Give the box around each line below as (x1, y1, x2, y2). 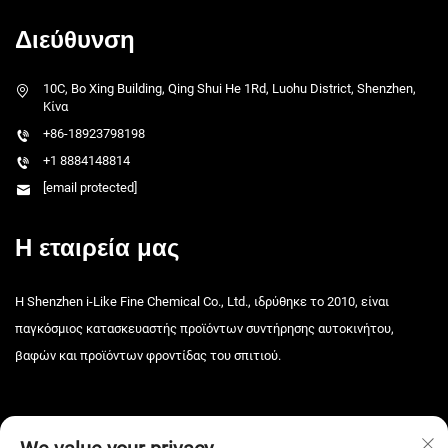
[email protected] (43, 180, 137, 195)
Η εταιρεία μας (15, 234, 179, 261)
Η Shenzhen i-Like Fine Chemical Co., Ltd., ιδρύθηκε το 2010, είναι (15, 294, 389, 309)
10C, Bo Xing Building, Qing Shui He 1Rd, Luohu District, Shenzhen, (43, 81, 416, 96)
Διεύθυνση (15, 26, 135, 53)
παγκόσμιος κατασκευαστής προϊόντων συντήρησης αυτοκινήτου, (15, 321, 394, 336)
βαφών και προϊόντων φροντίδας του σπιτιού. (15, 348, 281, 363)
